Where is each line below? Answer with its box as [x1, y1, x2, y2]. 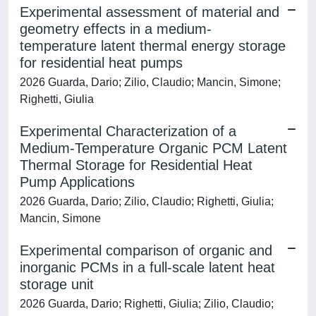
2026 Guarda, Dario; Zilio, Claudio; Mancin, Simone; [20, 76, 281, 88]
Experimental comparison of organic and [20, 243, 272, 258]
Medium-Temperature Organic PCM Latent [20, 140, 287, 156]
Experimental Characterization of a [20, 123, 236, 139]
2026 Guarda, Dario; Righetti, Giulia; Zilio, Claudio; [20, 298, 274, 310]
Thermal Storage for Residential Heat [20, 157, 253, 173]
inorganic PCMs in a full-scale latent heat [20, 260, 275, 275]
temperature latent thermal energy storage [20, 38, 286, 54]
